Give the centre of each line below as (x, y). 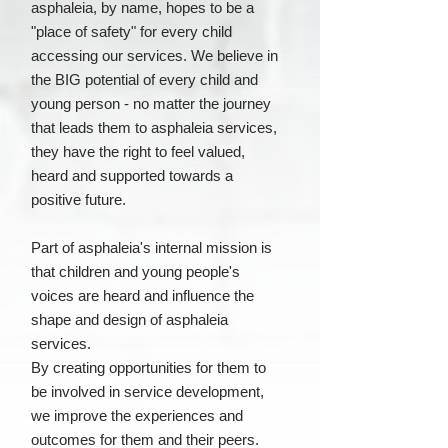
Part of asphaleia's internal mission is (151, 247)
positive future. (78, 199)
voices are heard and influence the (142, 295)
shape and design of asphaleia (129, 319)
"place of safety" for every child (131, 31)
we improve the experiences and (137, 415)
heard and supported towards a (132, 175)
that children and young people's (135, 271)
